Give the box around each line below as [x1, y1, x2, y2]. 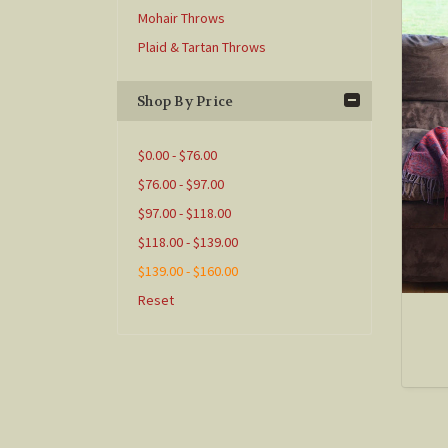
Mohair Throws [138, 9, 225, 27]
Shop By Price [137, 92, 234, 110]
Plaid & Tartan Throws [138, 38, 266, 56]
